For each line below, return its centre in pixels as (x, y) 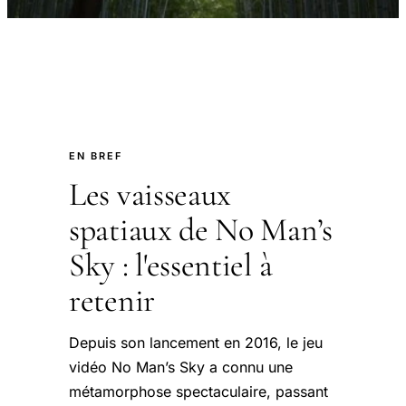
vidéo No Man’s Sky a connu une (181, 367)
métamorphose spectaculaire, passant (198, 391)
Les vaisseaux (150, 194)
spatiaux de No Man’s (201, 230)
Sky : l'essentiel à (171, 265)
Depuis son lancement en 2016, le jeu (196, 343)
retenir (112, 300)
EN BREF (96, 156)
